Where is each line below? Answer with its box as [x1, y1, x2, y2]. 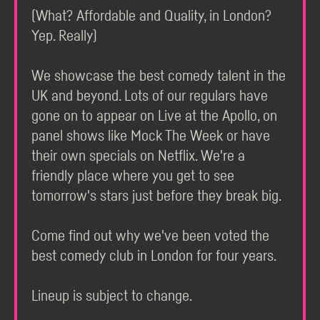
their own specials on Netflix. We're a [31, 149, 245, 164]
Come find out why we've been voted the [31, 229, 269, 244]
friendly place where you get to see [31, 169, 234, 184]
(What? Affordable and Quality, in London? [31, 9, 271, 24]
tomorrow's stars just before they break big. [31, 189, 281, 204]
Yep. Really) [31, 29, 97, 44]
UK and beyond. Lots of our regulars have [31, 89, 268, 104]
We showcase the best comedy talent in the [31, 69, 286, 84]
